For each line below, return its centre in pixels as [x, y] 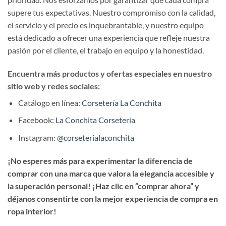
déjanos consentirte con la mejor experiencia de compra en [113, 198]
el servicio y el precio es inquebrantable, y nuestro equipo [106, 25]
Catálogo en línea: [50, 102]
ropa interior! [32, 211]
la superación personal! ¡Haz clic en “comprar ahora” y [103, 186]
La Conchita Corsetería [95, 120]
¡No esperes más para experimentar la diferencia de [100, 160]
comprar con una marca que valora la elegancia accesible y [111, 173]
